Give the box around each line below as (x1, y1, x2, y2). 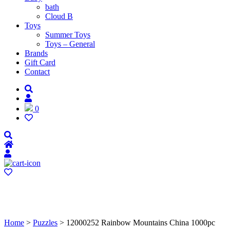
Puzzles (33, 218, 57, 227)
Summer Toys (45, 30, 90, 39)
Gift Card (25, 58, 55, 67)
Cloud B (45, 12, 73, 21)
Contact (25, 67, 50, 76)
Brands (25, 49, 48, 57)
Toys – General (45, 40, 95, 48)
